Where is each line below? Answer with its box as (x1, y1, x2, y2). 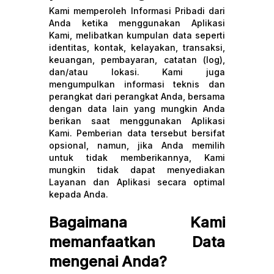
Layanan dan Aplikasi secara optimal (49, 177, 225, 187)
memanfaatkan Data (49, 233, 225, 251)
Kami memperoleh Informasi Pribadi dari (49, 6, 225, 16)
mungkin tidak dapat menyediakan (49, 165, 225, 175)
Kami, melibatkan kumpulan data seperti (49, 30, 225, 40)
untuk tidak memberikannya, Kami (49, 152, 225, 163)
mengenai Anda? (49, 253, 167, 270)
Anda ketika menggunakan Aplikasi (49, 18, 225, 28)
